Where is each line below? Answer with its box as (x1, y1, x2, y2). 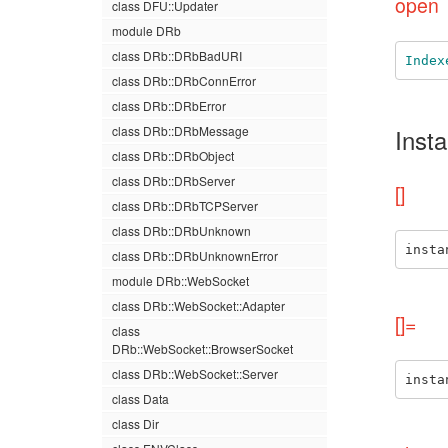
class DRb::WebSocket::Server (112, 365, 278, 382)
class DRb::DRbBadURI (112, 47, 242, 64)
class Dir (112, 415, 159, 432)
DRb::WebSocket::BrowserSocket (112, 340, 293, 357)
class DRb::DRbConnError (112, 72, 256, 89)
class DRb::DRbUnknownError (112, 247, 278, 264)
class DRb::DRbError (112, 97, 226, 114)
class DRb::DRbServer (112, 172, 235, 189)
